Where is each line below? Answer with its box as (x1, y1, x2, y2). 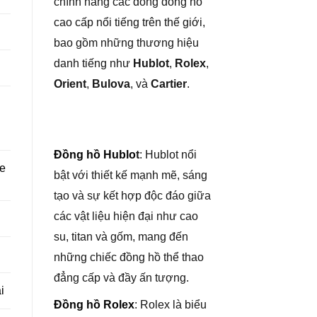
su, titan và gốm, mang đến (54, 230, 188, 243)
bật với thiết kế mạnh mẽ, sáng (54, 168, 207, 181)
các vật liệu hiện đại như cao (54, 209, 198, 222)
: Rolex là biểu (134, 299, 207, 311)
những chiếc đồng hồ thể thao (54, 250, 204, 263)
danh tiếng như (54, 57, 133, 69)
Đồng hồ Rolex (54, 299, 134, 311)
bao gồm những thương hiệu (54, 37, 199, 49)
